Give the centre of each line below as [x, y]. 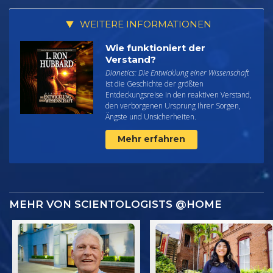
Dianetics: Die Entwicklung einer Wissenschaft [177, 73]
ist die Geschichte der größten [154, 83]
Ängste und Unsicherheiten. [151, 116]
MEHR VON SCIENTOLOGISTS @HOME [115, 204]
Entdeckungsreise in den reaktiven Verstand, [179, 94]
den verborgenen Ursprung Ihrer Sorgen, [173, 105]
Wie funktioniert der [155, 48]
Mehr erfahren [151, 139]
